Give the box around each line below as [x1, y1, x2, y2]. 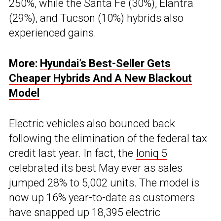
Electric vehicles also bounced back [9, 117, 175, 130]
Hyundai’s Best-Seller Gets [40, 57, 171, 70]
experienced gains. [9, 27, 96, 39]
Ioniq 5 [136, 147, 167, 160]
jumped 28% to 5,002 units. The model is [9, 177, 199, 189]
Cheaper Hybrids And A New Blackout [9, 72, 192, 85]
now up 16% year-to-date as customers [9, 191, 195, 204]
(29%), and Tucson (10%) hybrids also [9, 12, 184, 25]
